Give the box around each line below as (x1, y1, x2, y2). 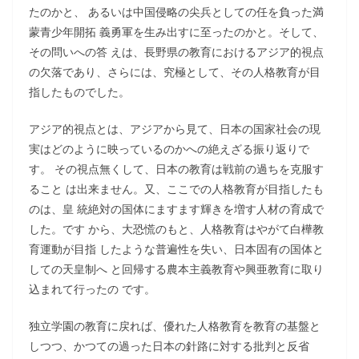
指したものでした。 (29, 84, 130, 99)
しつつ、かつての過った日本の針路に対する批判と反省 (29, 338, 309, 353)
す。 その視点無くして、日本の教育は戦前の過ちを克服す (29, 161, 324, 176)
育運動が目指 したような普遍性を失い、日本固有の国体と (29, 241, 324, 256)
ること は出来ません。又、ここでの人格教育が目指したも (29, 181, 324, 196)
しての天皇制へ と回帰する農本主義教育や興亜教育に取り (29, 261, 324, 276)
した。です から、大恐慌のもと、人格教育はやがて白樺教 (29, 221, 324, 236)
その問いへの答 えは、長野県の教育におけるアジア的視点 (29, 44, 324, 59)
